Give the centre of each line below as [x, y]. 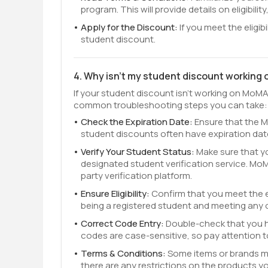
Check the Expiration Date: [138, 122]
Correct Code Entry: [123, 223]
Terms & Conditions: [124, 253]
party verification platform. [136, 176]
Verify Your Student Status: [138, 152]
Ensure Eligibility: [116, 194]
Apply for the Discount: [130, 27]
